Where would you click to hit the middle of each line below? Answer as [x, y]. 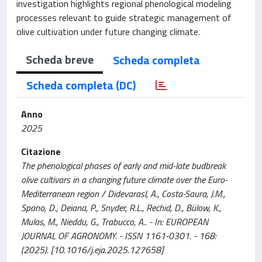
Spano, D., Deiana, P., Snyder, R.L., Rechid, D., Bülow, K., [121, 208]
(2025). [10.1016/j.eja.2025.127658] [92, 250]
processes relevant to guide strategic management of [124, 18]
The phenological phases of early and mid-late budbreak [123, 166]
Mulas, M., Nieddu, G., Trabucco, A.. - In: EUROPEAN [115, 222]
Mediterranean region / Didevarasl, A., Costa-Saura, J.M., [123, 194]
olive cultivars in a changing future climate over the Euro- [124, 180]
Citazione [41, 151]
